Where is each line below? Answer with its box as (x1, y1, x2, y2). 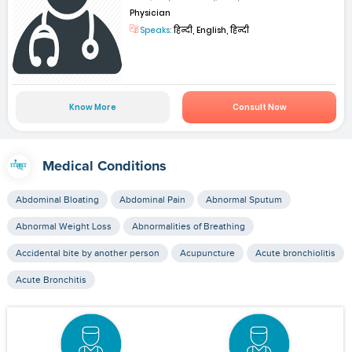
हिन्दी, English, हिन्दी (172, 24, 250, 36)
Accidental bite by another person (15, 247, 159, 259)
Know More (68, 101, 116, 114)
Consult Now (232, 101, 287, 114)
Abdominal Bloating (15, 194, 99, 206)
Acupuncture (179, 247, 235, 259)
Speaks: (138, 24, 173, 36)
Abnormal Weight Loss (15, 221, 112, 233)
